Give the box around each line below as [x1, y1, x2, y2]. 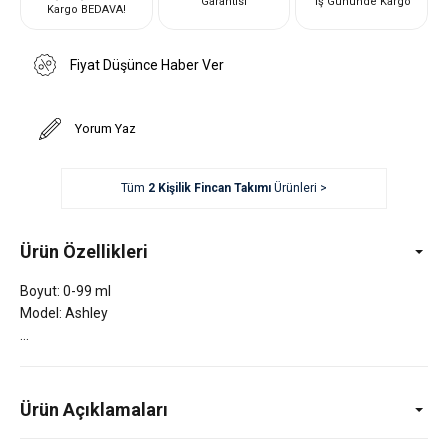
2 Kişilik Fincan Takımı [147, 181, 271, 195]
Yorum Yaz [75, 121, 136, 136]
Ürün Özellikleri [20, 240, 148, 262]
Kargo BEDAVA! [46, 2, 126, 16]
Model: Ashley [20, 304, 108, 321]
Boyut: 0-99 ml [20, 282, 111, 299]
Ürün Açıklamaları [20, 398, 168, 420]
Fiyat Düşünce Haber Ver [70, 56, 224, 73]
